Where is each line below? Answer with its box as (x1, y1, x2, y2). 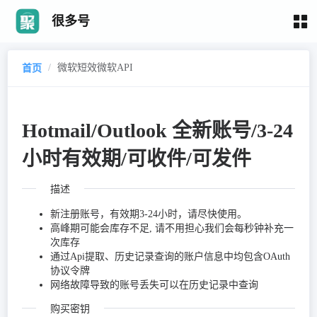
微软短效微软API (57, 62, 133, 73)
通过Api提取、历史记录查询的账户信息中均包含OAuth (50, 250, 290, 262)
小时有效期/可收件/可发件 (22, 147, 251, 170)
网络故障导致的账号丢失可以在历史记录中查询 (50, 279, 258, 290)
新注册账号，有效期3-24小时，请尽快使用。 (50, 208, 247, 219)
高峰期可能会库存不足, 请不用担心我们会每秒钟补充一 (50, 222, 294, 234)
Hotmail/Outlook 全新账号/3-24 (22, 119, 293, 142)
